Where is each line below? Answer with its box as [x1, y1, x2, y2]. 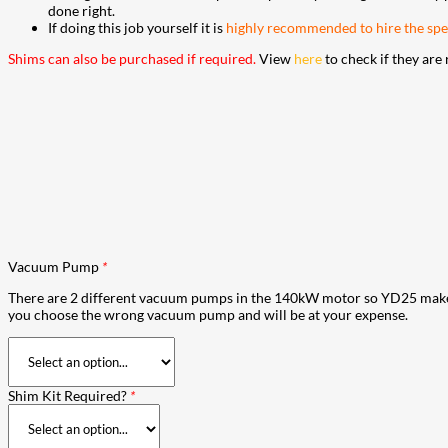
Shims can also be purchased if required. [8, 49, 256, 67]
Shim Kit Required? [8, 386, 130, 404]
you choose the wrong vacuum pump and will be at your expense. [8, 305, 408, 323]
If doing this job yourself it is [48, 18, 226, 36]
